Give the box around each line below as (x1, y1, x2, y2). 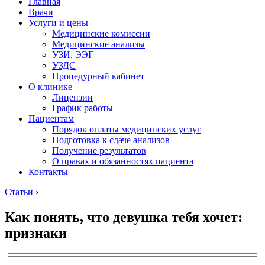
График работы (52, 103, 113, 113)
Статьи (5, 187, 33, 197)
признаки (5, 225, 67, 241)
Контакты (28, 167, 68, 177)
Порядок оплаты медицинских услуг (52, 124, 201, 134)
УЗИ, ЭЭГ (52, 50, 93, 60)
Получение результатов (52, 146, 146, 156)
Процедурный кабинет (52, 71, 144, 81)
